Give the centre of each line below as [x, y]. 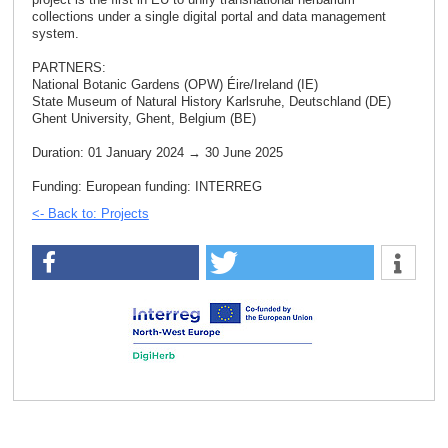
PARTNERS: [70, 68]
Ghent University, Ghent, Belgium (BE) [143, 119]
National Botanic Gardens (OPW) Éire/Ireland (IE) [174, 85]
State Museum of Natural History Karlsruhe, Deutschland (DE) [211, 102]
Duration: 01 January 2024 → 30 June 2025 [157, 153]
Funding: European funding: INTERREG [146, 187]
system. [55, 34]
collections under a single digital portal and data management [208, 17]
